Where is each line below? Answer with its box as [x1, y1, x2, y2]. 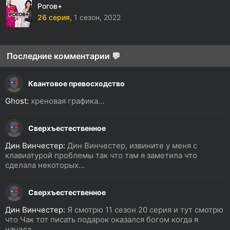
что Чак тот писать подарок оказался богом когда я [5, 215, 198, 224]
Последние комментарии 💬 [7, 51, 120, 61]
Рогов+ [37, 2, 62, 10]
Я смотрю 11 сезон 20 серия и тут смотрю [65, 205, 223, 215]
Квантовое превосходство [28, 79, 125, 88]
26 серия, [37, 13, 72, 22]
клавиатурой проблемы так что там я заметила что [5, 150, 197, 160]
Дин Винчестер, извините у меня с [65, 141, 197, 150]
